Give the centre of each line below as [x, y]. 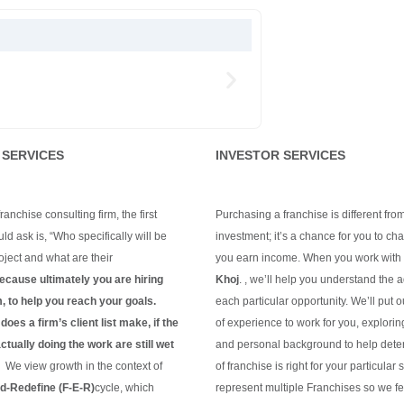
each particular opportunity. [281, 301]
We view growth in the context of [84, 366]
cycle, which [125, 387]
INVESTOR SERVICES [280, 155]
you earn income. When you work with [308, 257]
